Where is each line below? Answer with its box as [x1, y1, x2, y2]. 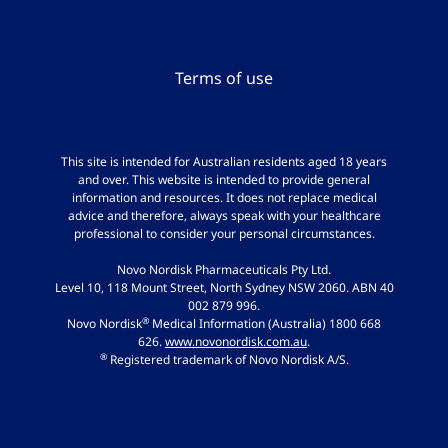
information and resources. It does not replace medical [71, 189, 377, 207]
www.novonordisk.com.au [165, 333, 307, 351]
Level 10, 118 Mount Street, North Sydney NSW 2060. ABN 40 [54, 279, 394, 297]
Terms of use [175, 67, 273, 91]
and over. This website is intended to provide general [78, 171, 370, 189]
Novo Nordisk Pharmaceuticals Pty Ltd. [117, 261, 331, 279]
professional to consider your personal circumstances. [73, 225, 375, 243]
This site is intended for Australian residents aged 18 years [61, 153, 387, 171]
